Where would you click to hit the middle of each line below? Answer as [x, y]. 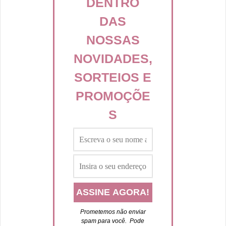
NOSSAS [113, 40]
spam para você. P [108, 221]
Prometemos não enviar [113, 212]
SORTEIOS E [113, 77]
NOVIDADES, [113, 59]
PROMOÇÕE [113, 96]
